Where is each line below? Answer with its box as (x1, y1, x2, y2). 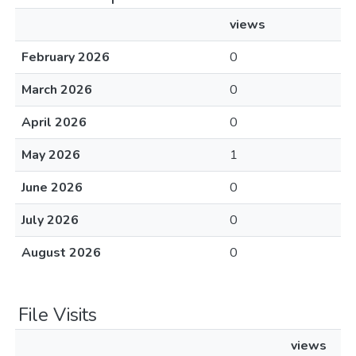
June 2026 (21, 179, 83, 196)
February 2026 (21, 48, 110, 66)
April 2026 (21, 114, 87, 131)
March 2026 (21, 81, 92, 99)
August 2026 (21, 244, 101, 261)
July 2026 (21, 211, 79, 229)
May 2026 (21, 146, 80, 164)
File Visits (18, 302, 97, 327)
